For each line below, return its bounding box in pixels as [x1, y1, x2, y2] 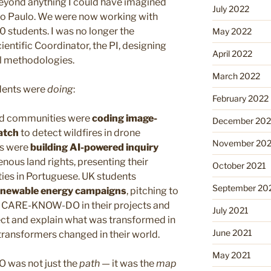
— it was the [100, 258, 156, 270]
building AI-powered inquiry [30, 142, 158, 154]
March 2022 [212, 70, 260, 81]
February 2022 [212, 93, 269, 103]
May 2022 [212, 25, 252, 36]
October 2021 [212, 160, 266, 171]
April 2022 [212, 48, 252, 59]
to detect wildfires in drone [19, 127, 140, 139]
